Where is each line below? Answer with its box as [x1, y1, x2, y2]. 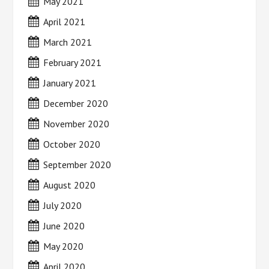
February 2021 [43, 56, 102, 68]
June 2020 [43, 220, 85, 232]
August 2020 [43, 179, 96, 191]
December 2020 [43, 97, 109, 109]
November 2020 [43, 118, 110, 130]
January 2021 [43, 77, 97, 89]
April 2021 [43, 16, 86, 28]
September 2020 [43, 159, 112, 171]
